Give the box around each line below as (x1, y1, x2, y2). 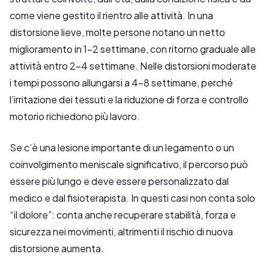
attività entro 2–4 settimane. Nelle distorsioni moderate (10, 59, 256, 73)
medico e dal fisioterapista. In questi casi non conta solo (10, 192, 255, 205)
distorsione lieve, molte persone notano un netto (10, 26, 225, 39)
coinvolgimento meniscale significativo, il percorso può (10, 158, 248, 171)
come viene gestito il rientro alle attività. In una (10, 9, 213, 22)
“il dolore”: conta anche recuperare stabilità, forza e (10, 208, 236, 222)
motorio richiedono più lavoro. (10, 110, 140, 123)
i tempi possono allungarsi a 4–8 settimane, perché (10, 76, 233, 89)
